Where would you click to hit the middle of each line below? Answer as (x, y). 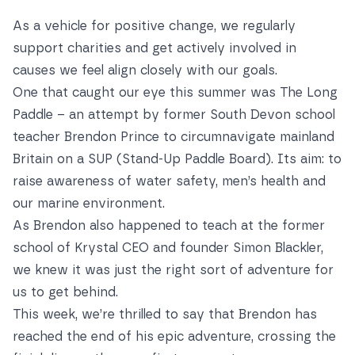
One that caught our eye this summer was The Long (175, 92)
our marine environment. (89, 203)
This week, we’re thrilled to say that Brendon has (165, 314)
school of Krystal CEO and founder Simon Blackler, (168, 248)
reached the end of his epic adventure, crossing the (174, 336)
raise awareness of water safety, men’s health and (169, 181)
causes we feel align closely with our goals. (145, 70)
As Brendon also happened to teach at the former (169, 225)
